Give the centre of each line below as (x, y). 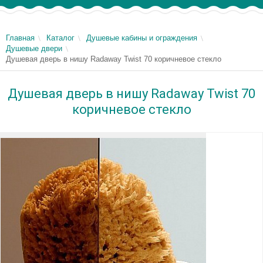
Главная (20, 38)
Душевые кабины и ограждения (142, 38)
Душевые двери (34, 48)
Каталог (60, 38)
